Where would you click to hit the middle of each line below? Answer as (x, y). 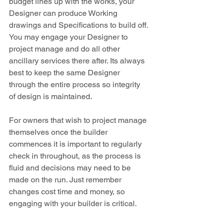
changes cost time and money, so (68, 191)
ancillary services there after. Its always (78, 60)
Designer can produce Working (64, 13)
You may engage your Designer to (69, 37)
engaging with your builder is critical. (73, 203)
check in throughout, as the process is (76, 156)
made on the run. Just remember (66, 179)
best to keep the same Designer (65, 72)
